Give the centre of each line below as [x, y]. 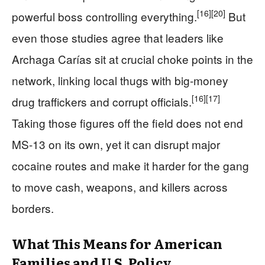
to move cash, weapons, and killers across [120, 186]
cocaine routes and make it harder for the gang [130, 165]
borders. [33, 208]
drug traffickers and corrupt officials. [102, 101]
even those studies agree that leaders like [118, 37]
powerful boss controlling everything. [104, 16]
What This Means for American [117, 243]
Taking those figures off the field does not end [127, 122]
